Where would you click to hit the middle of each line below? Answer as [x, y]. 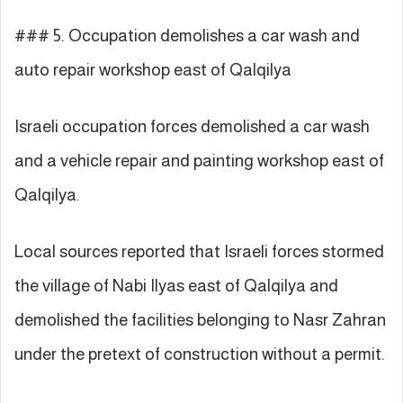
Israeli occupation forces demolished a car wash [192, 126]
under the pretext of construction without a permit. [200, 354]
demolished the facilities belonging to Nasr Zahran [200, 319]
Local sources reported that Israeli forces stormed [199, 251]
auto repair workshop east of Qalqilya [153, 69]
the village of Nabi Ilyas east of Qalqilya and [176, 285]
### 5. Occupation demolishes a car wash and [187, 35]
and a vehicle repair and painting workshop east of [199, 160]
